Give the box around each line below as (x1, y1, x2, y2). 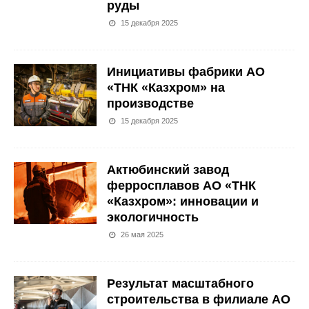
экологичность (107, 210, 199, 225)
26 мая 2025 (121, 230, 164, 239)
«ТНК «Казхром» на (107, 81, 225, 95)
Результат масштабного (107, 277, 254, 291)
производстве (107, 97, 194, 111)
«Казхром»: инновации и (107, 195, 259, 209)
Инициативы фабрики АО (107, 65, 265, 79)
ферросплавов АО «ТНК (107, 179, 256, 193)
